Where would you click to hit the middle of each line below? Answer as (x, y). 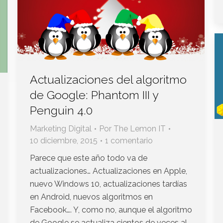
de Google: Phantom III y (94, 95)
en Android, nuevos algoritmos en (91, 197)
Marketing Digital (61, 129)
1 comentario (129, 141)
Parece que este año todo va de (89, 158)
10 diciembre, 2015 (64, 141)
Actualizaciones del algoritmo (108, 80)
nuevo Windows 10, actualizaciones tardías (109, 184)
